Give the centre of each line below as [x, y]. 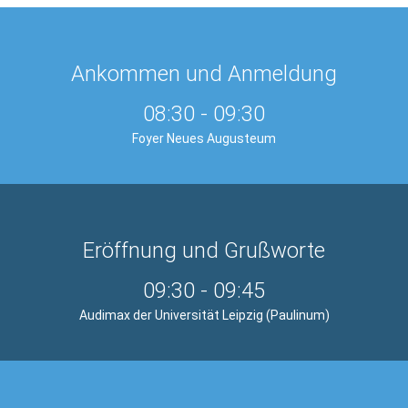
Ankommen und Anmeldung [204, 73]
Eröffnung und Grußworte [204, 250]
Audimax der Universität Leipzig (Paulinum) [204, 315]
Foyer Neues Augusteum [204, 138]
